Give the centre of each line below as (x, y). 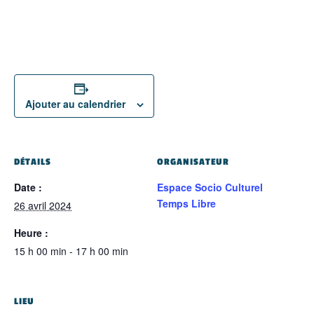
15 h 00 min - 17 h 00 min (71, 251)
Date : (28, 187)
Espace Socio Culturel (210, 187)
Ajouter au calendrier (75, 104)
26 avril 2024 (43, 206)
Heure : (31, 233)
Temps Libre (186, 204)
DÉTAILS (33, 162)
